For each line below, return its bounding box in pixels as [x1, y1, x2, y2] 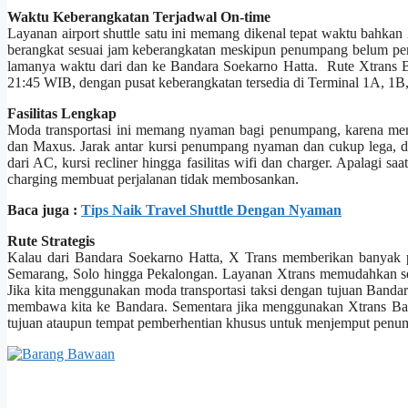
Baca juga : [7, 202, 81, 219]
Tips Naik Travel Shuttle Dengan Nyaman [81, 202, 342, 219]
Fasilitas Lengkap [7, 106, 117, 122]
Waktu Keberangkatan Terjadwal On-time [7, 9, 270, 25]
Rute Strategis [7, 233, 95, 250]
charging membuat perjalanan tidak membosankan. [7, 171, 299, 188]
